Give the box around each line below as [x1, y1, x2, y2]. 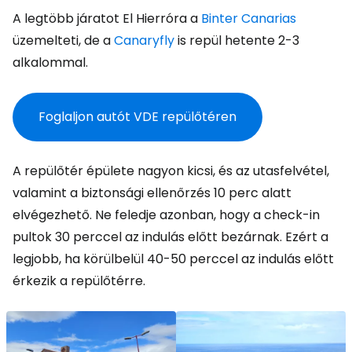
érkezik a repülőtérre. [13, 272, 145, 290]
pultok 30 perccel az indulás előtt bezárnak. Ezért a [13, 228, 328, 246]
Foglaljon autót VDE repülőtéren [38, 108, 236, 126]
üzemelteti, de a [13, 31, 114, 49]
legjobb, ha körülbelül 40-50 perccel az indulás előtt [13, 250, 334, 268]
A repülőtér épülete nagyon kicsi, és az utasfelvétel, [13, 162, 329, 180]
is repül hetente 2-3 [174, 31, 299, 49]
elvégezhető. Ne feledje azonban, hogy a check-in [13, 206, 320, 224]
